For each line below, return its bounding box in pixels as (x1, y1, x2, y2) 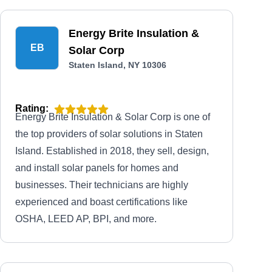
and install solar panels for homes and (15, 163, 178, 173)
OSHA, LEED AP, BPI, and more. (15, 214, 157, 224)
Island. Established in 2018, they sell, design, (15, 146, 209, 156)
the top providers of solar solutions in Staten (15, 129, 203, 139)
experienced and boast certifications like (15, 197, 188, 207)
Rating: (15, 103, 49, 114)
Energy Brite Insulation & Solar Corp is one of (15, 112, 210, 122)
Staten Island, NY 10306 (69, 60, 166, 70)
